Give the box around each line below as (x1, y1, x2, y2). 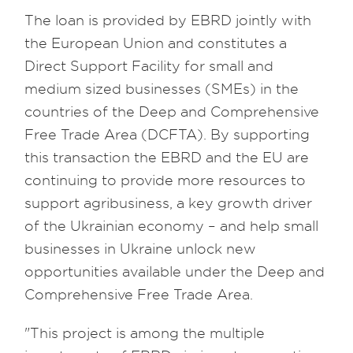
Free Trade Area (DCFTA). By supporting (24, 127, 310, 143)
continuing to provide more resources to (24, 173, 307, 188)
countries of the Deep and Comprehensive (24, 104, 320, 120)
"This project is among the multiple (24, 325, 266, 341)
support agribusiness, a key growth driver (24, 195, 313, 211)
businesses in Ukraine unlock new (24, 241, 257, 257)
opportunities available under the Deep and (24, 264, 325, 280)
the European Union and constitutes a (24, 35, 288, 51)
